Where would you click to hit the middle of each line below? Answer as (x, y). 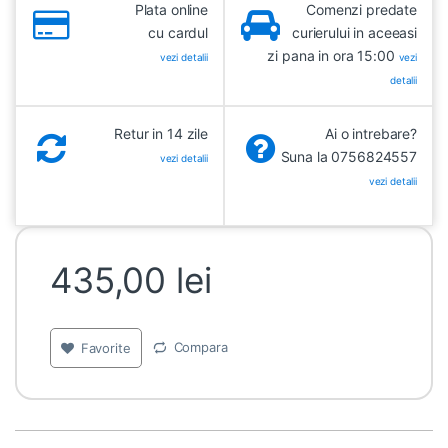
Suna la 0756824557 (348, 157)
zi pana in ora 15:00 (333, 56)
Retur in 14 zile (161, 134)
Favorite (105, 348)
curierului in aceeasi (354, 33)
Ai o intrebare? (371, 134)
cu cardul (178, 33)
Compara (200, 347)
